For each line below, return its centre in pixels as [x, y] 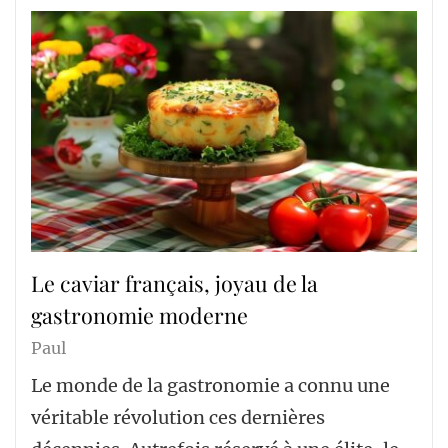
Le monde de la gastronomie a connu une [210, 386]
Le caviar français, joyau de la [174, 282]
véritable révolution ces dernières [178, 418]
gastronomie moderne [139, 314]
